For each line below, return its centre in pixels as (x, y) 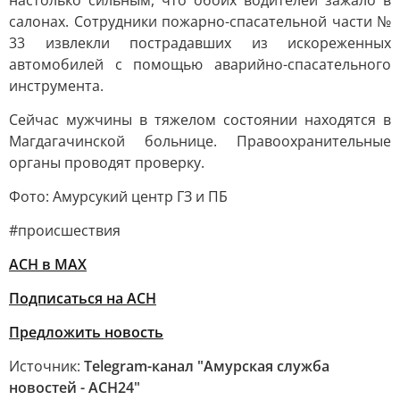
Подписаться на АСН (83, 298)
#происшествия (65, 230)
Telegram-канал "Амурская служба (207, 366)
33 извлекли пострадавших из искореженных (200, 43)
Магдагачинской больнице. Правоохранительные (200, 141)
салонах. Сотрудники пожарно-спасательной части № (200, 21)
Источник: (46, 366)
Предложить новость (86, 332)
